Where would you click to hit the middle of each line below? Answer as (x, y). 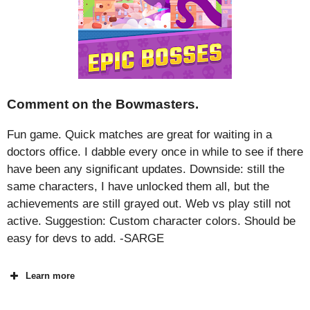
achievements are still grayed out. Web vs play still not (149, 203)
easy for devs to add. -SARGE (85, 238)
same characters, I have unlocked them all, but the (138, 186)
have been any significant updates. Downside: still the (146, 169)
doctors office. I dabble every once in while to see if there (155, 152)
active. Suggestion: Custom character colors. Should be (151, 221)
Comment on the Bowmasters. (103, 104)
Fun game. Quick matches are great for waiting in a (139, 134)
